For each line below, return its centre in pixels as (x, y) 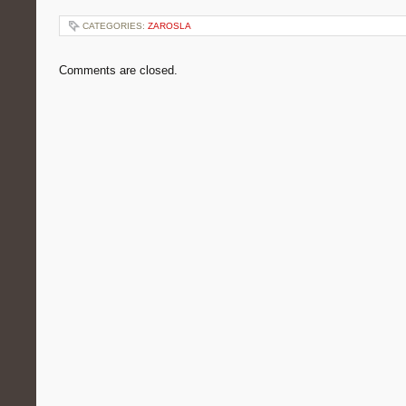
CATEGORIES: (115, 26)
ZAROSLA (169, 26)
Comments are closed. (118, 70)
